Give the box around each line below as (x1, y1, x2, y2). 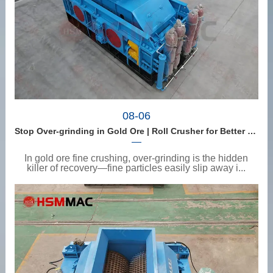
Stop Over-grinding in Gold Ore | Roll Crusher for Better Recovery (247, 127, 256, 136)
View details (110, 191, 163, 202)
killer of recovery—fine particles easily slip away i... (27, 163, 246, 174)
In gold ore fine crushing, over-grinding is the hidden (24, 153, 249, 164)
